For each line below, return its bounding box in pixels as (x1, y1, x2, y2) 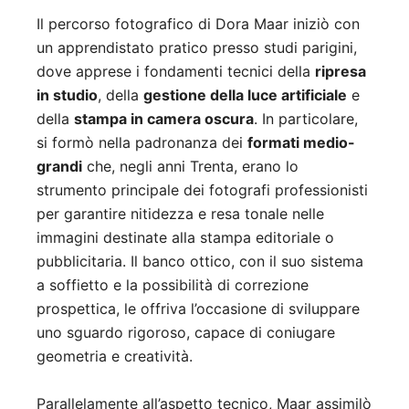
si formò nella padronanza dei (37, 133, 247, 152)
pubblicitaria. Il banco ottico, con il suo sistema (37, 252, 363, 271)
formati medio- (247, 133, 355, 152)
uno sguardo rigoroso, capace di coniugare (37, 323, 335, 342)
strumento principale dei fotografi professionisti (37, 181, 368, 200)
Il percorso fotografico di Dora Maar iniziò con (37, 15, 360, 34)
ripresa (315, 62, 366, 81)
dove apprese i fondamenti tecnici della (37, 62, 315, 81)
